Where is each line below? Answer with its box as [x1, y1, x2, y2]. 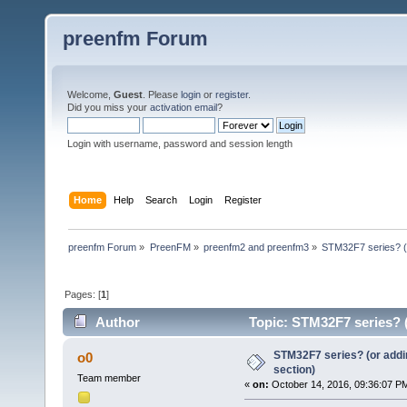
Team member [76, 372, 141, 384]
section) [273, 363, 315, 377]
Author [95, 314, 141, 331]
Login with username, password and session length [67, 138, 293, 149]
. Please [143, 89, 181, 100]
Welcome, [67, 89, 114, 100]
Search [145, 194, 178, 205]
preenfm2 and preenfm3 [203, 241, 309, 253]
